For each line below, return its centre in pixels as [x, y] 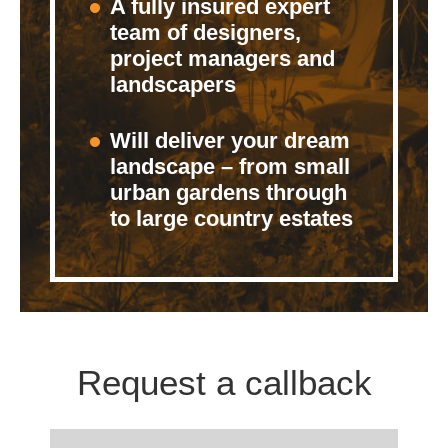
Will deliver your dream [230, 141]
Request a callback [224, 383]
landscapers [173, 85]
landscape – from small [230, 167]
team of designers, [205, 33]
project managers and [222, 59]
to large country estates [231, 219]
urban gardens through [228, 193]
